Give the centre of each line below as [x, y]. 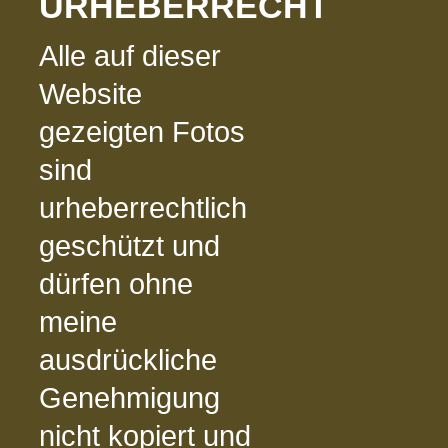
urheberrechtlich [143, 207]
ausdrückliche [128, 359]
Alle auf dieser [130, 55]
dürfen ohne [116, 283]
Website [90, 93]
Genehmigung [129, 397]
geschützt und [129, 245]
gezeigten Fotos [142, 131]
